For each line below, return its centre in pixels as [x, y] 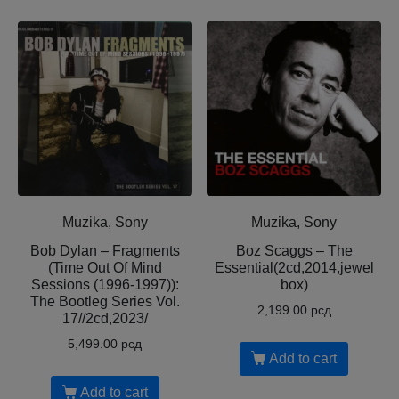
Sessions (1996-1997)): [105, 284]
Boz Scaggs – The [294, 250]
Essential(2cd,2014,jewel [294, 267]
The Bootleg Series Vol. [105, 301]
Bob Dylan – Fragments [105, 250]
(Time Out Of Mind [105, 267]
